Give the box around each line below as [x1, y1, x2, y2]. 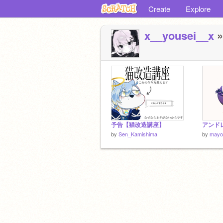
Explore [186, 3, 211, 14]
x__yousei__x [144, 27, 214, 43]
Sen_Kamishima [118, 130, 157, 138]
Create [148, 3, 170, 14]
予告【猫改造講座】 [111, 120, 165, 129]
